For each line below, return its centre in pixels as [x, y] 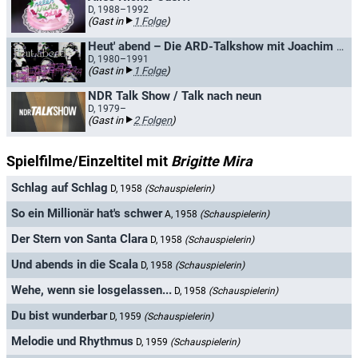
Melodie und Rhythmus [72, 342]
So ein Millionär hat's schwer [87, 214]
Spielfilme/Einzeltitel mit [89, 161]
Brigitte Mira [212, 161]
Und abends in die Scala [75, 265]
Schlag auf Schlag [60, 188]
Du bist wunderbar [59, 316]
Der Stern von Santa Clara [80, 239]
